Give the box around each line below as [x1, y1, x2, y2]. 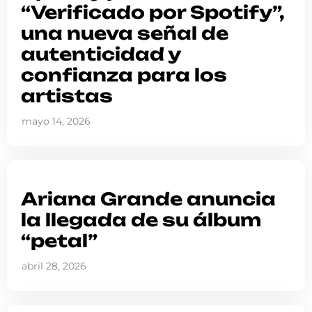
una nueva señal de [21, 22, 228, 45]
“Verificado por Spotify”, [21, 1, 285, 24]
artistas [21, 85, 113, 107]
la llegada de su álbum [21, 209, 261, 231]
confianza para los [21, 64, 227, 86]
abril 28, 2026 [22, 260, 86, 273]
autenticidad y [21, 43, 180, 65]
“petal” [21, 230, 97, 252]
